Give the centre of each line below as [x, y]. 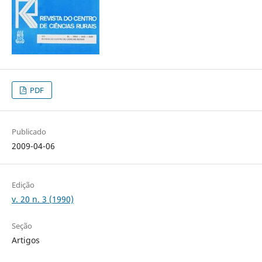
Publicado [29, 132]
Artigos [25, 240]
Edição [23, 185]
